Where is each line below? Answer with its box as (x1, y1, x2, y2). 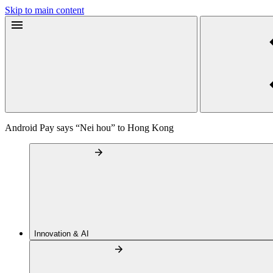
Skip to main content (5, 5, 84, 15)
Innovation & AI (34, 229, 91, 238)
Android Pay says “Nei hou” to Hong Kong (5, 122, 174, 133)
